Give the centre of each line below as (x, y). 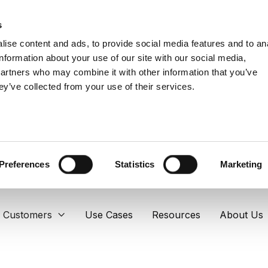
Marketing (241, 164)
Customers (28, 215)
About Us (241, 215)
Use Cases (109, 215)
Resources (176, 215)
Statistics (135, 164)
